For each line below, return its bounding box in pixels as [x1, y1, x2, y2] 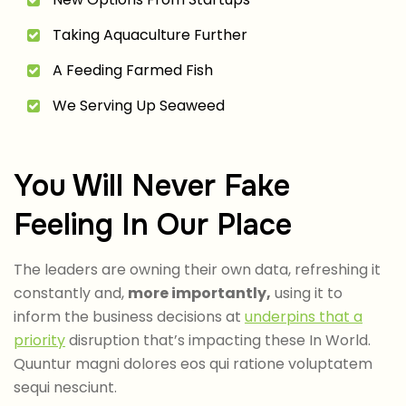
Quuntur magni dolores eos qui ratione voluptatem [14, 353, 372, 374]
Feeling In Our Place [14, 205, 292, 244]
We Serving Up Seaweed [53, 94, 225, 116]
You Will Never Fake [14, 166, 290, 205]
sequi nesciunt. [14, 376, 117, 398]
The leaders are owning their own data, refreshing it [14, 258, 381, 280]
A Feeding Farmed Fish [53, 59, 213, 81]
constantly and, [14, 282, 128, 304]
